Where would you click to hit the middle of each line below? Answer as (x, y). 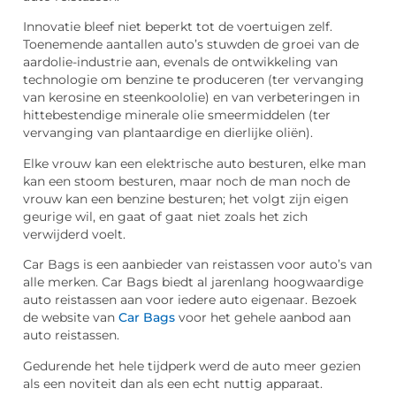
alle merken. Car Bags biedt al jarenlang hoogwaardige (193, 282)
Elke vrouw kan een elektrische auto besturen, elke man (194, 163)
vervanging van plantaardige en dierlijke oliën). (168, 133)
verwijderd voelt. (74, 234)
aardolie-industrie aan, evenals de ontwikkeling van (180, 62)
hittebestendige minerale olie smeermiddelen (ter (177, 115)
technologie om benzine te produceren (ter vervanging (194, 80)
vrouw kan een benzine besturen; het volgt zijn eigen (186, 198)
